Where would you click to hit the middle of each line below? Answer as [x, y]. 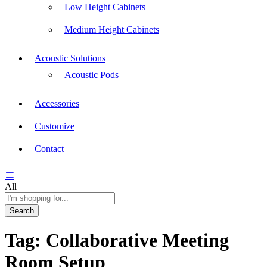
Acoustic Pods [91, 74]
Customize [55, 126]
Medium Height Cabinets [112, 29]
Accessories [57, 103]
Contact [49, 148]
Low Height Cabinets [105, 7]
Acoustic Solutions [70, 58]
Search [22, 210]
